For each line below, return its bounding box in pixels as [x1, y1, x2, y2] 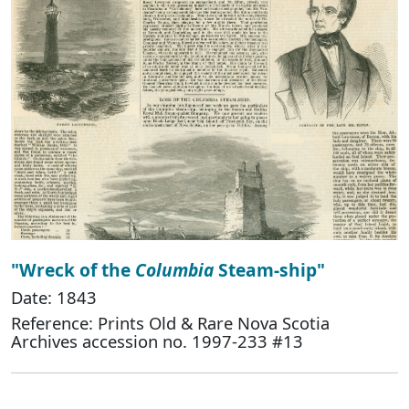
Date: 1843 [11, 285, 97, 309]
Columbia [135, 257, 214, 282]
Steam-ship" [214, 257, 325, 282]
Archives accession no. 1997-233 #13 [11, 329, 303, 352]
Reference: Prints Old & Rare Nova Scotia [11, 310, 330, 334]
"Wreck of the [11, 257, 135, 282]
